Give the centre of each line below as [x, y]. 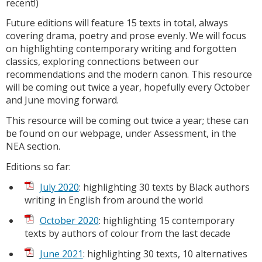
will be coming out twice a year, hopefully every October [128, 87]
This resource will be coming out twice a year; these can [127, 121]
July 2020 [59, 187]
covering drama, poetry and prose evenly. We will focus [126, 36]
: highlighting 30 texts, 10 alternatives [165, 254]
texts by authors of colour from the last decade [127, 233]
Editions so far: [38, 167]
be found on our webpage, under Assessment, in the [121, 134]
